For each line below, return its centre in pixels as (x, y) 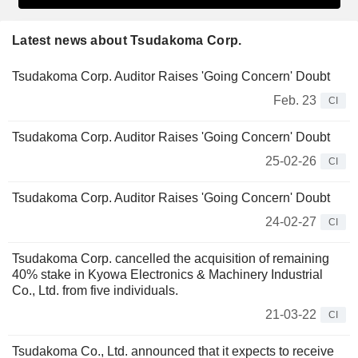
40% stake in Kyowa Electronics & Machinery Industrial (167, 274)
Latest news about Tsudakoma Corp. (127, 40)
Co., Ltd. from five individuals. (95, 290)
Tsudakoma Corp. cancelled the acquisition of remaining (171, 258)
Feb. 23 (295, 100)
